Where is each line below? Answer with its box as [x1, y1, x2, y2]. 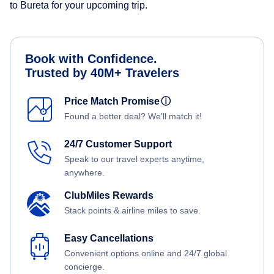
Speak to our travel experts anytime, [64, 154, 204, 165]
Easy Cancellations [64, 233, 154, 244]
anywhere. [64, 168, 105, 178]
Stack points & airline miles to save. [64, 206, 201, 216]
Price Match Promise [64, 96, 165, 107]
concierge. [64, 262, 105, 272]
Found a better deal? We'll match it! [64, 111, 202, 122]
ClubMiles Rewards [64, 190, 154, 201]
